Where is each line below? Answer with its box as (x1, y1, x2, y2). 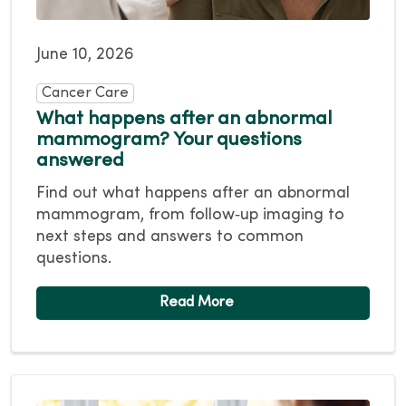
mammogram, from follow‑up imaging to (36, 207, 344, 223)
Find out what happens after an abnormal (36, 185, 350, 201)
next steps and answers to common (36, 228, 304, 245)
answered (36, 151, 124, 170)
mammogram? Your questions (36, 130, 302, 150)
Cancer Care (42, 85, 129, 101)
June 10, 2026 (36, 46, 134, 63)
